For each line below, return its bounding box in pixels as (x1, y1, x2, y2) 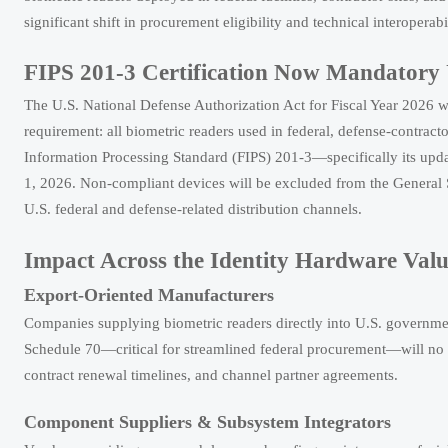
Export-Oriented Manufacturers (24, 285, 274, 306)
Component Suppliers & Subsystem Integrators (24, 411, 391, 432)
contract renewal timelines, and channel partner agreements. (24, 367, 398, 384)
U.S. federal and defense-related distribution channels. (24, 201, 362, 218)
